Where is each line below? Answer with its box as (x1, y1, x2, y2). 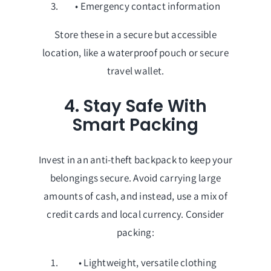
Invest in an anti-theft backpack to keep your (38, 153, 233, 167)
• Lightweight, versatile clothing (78, 256, 217, 270)
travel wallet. (106, 64, 165, 78)
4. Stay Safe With (64, 94, 207, 118)
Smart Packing (73, 113, 198, 137)
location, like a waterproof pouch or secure (42, 46, 229, 60)
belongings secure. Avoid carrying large (50, 171, 221, 185)
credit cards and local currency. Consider (47, 207, 224, 221)
